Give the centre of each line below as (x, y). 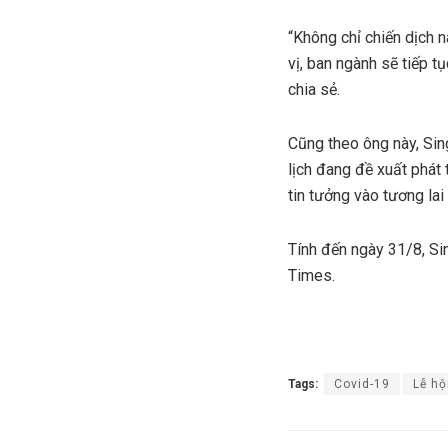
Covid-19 (362, 383)
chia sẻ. (314, 89)
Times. (311, 275)
